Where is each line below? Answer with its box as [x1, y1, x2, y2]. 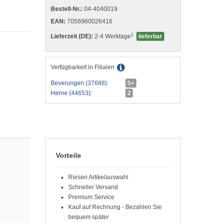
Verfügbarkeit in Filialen [51, 64, 114, 71]
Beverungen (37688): [51, 80, 109, 87]
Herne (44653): [51, 90, 92, 97]
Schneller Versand [68, 184, 118, 191]
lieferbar [138, 33, 162, 40]
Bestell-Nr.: [51, 5, 83, 12]
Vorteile [56, 151, 81, 160]
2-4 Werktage [93, 33, 131, 40]
